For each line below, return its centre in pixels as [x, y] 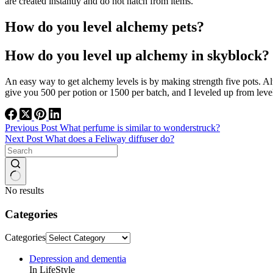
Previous [23, 127]
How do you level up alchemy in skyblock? [137, 55]
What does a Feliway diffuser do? [110, 138]
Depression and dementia [78, 259]
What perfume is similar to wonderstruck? [140, 127]
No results [24, 190]
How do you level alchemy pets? [105, 27]
